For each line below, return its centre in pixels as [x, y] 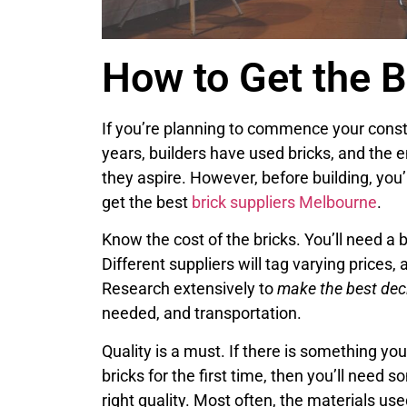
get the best [147, 202]
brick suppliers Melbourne [284, 202]
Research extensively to [189, 289]
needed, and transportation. [202, 313]
